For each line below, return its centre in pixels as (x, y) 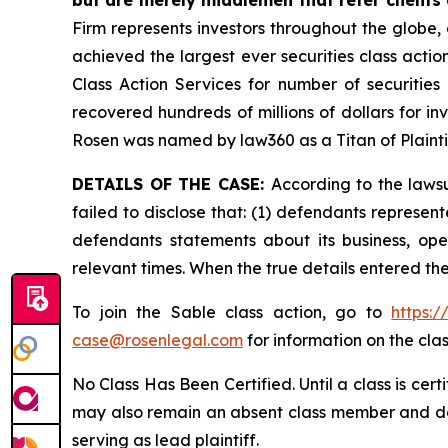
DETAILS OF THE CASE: (171, 183)
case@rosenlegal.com (157, 339)
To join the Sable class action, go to (232, 311)
